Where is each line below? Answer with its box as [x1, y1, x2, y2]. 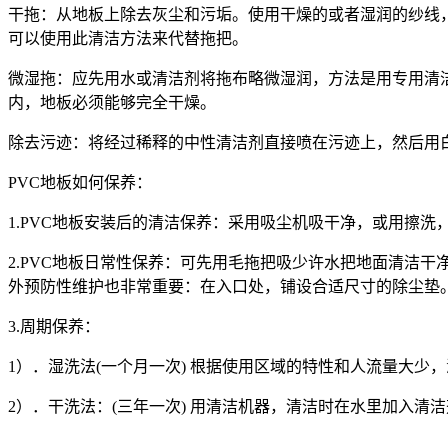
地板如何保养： [40, 173, 152, 191]
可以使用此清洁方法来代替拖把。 [8, 29, 248, 47]
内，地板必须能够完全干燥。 [8, 93, 216, 111]
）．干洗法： [16, 397, 112, 415]
